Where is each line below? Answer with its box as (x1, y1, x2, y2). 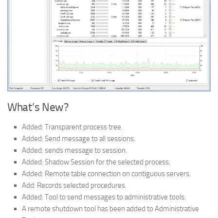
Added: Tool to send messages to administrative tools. (22, 192, 186, 201)
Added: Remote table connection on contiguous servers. (22, 169, 191, 178)
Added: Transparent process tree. (22, 122, 123, 131)
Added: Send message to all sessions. (22, 134, 135, 143)
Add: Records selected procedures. (22, 181, 127, 190)
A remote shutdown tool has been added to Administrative (22, 204, 199, 213)
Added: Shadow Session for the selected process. (22, 157, 170, 166)
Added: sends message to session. (22, 145, 127, 155)
